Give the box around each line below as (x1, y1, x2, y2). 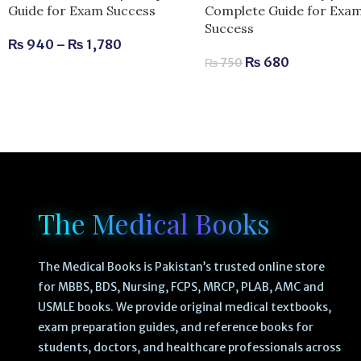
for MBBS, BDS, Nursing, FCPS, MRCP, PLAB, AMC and (37, 280, 324, 295)
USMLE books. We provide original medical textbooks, (37, 300, 331, 315)
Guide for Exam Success (8, 2, 156, 19)
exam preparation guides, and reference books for (37, 320, 313, 335)
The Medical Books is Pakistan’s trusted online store (37, 259, 325, 275)
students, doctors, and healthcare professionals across (37, 340, 341, 355)
